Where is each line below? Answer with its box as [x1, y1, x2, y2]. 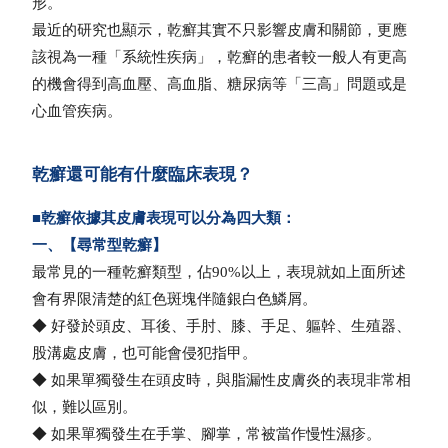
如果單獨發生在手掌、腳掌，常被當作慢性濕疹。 [51, 426, 382, 443]
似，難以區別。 [32, 399, 138, 416]
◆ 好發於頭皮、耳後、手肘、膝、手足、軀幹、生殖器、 [32, 318, 412, 335]
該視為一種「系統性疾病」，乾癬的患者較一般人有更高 [32, 49, 408, 66]
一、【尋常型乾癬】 [32, 237, 168, 254]
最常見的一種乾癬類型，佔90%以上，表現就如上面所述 [32, 264, 407, 281]
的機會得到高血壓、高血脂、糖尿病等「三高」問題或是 [32, 76, 408, 93]
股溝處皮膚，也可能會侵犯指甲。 [32, 345, 258, 362]
